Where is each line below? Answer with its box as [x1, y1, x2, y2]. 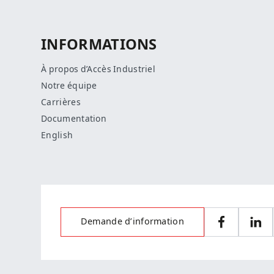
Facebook [220, 221, 262, 232]
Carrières [41, 97, 81, 107]
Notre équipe [41, 80, 97, 91]
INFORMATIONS [41, 36, 157, 54]
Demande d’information [80, 217, 184, 228]
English [41, 130, 73, 140]
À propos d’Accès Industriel [41, 64, 155, 74]
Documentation [41, 113, 106, 124]
